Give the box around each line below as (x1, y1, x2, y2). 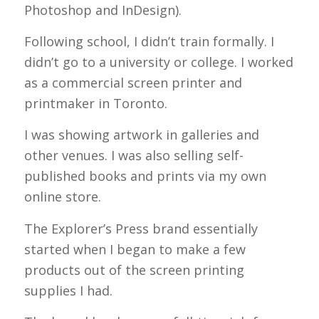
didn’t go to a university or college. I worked (23, 53, 293, 71)
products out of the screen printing (23, 261, 244, 278)
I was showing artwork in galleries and (23, 126, 259, 144)
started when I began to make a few (23, 240, 246, 258)
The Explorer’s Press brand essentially (23, 219, 258, 237)
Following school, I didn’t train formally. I (23, 33, 274, 51)
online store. (23, 188, 101, 206)
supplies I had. (23, 281, 113, 299)
